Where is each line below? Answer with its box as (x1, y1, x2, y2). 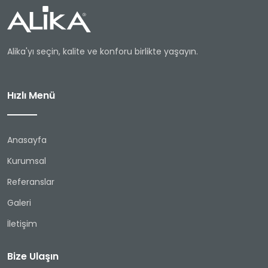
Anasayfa (7, 134, 47, 147)
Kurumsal (7, 155, 46, 167)
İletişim (7, 218, 37, 230)
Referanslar (7, 176, 54, 188)
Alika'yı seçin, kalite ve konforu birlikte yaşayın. (7, 45, 198, 58)
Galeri (7, 197, 31, 209)
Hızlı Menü (7, 89, 55, 103)
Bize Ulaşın (7, 249, 59, 264)
